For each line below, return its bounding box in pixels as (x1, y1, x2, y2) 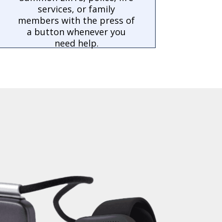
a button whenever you (27, 26, 126, 38)
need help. (54, 37, 99, 50)
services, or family (38, 3, 115, 15)
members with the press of (18, 14, 135, 27)
